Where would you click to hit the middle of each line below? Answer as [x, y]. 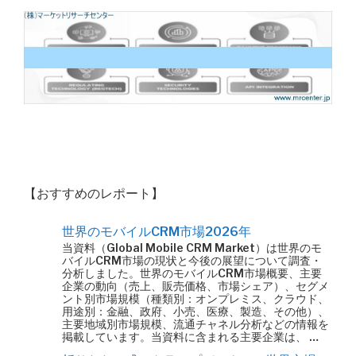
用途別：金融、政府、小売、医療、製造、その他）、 [195, 311]
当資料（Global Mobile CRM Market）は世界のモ [192, 248]
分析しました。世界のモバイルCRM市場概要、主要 [192, 273]
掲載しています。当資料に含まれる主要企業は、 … [190, 337]
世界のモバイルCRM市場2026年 [157, 232]
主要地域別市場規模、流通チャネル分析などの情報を [195, 324]
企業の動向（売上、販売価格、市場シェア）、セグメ [195, 286]
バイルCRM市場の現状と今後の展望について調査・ [192, 260]
